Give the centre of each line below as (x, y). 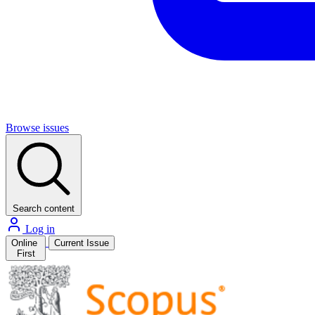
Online (26, 243)
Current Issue (82, 243)
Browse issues (37, 128)
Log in (39, 229)
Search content (44, 208)
